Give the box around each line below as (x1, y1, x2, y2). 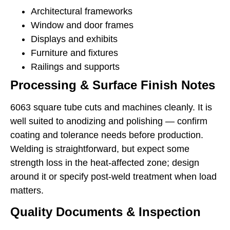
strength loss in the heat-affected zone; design (10, 157, 199, 168)
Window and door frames (31, 20, 133, 30)
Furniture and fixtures (31, 47, 118, 58)
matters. (10, 185, 44, 196)
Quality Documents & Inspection (10, 205, 201, 219)
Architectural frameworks (31, 6, 132, 16)
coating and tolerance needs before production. (10, 129, 203, 140)
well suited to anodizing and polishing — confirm (10, 116, 207, 126)
